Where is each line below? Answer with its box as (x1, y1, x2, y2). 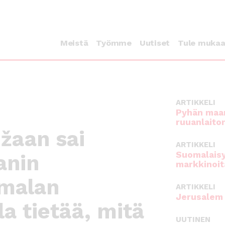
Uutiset (139, 38, 170, 48)
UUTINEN (176, 215, 210, 224)
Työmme (96, 38, 132, 48)
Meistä (60, 38, 88, 48)
